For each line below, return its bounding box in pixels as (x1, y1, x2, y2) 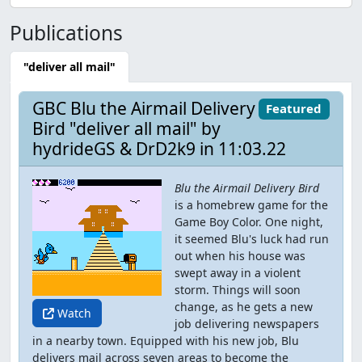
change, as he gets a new (175, 299, 313, 314)
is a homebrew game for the (175, 197, 328, 213)
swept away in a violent (175, 265, 301, 280)
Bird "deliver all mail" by (32, 117, 221, 140)
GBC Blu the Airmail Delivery (32, 97, 255, 120)
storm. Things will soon (175, 282, 301, 297)
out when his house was (175, 248, 305, 263)
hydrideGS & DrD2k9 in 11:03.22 (32, 137, 286, 160)
